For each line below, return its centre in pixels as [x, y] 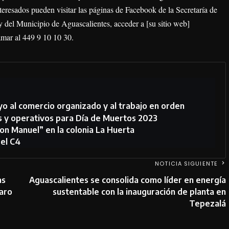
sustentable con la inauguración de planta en [139, 192]
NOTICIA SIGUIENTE [186, 164]
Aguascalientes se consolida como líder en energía [128, 180]
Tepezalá [208, 204]
